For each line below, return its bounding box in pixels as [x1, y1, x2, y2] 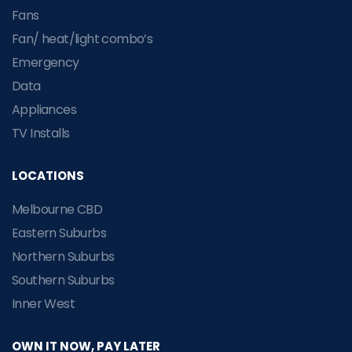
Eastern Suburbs [12, 223, 106, 242]
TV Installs [12, 123, 70, 142]
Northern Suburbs [12, 247, 115, 266]
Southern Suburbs [12, 270, 115, 289]
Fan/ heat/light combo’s [12, 29, 153, 48]
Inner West [12, 294, 75, 313]
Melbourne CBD [12, 200, 103, 218]
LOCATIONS [12, 167, 84, 184]
